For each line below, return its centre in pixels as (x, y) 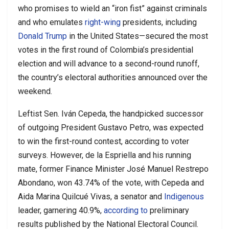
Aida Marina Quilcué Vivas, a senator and (91, 196)
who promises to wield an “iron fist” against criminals (112, 8)
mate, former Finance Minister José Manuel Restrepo (113, 169)
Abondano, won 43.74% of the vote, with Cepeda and (111, 182)
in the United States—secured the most (138, 36)
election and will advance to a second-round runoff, (109, 63)
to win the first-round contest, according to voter (104, 141)
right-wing (103, 22)
